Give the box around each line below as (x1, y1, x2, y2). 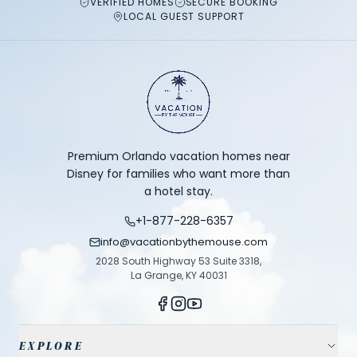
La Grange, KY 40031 (130, 269, 227, 283)
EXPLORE (19, 338, 84, 354)
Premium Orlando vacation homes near (67, 148, 290, 165)
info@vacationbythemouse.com (100, 234, 268, 250)
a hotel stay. (144, 183, 213, 200)
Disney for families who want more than (67, 166, 290, 182)
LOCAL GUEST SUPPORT (123, 10, 245, 24)
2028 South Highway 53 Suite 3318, (96, 254, 261, 269)
